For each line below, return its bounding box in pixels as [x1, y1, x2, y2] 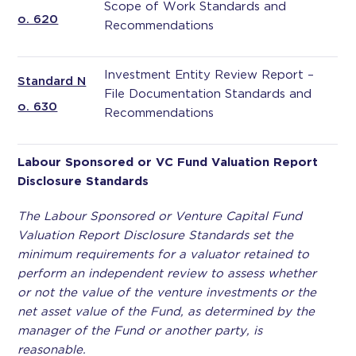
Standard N [17, 74, 87, 88]
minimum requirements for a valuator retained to [17, 247, 310, 261]
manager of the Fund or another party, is [17, 323, 263, 338]
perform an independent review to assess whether [17, 266, 317, 281]
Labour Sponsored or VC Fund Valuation [17, 155, 270, 169]
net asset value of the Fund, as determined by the [17, 304, 315, 319]
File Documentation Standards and [104, 87, 312, 101]
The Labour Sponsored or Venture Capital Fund [17, 209, 303, 223]
